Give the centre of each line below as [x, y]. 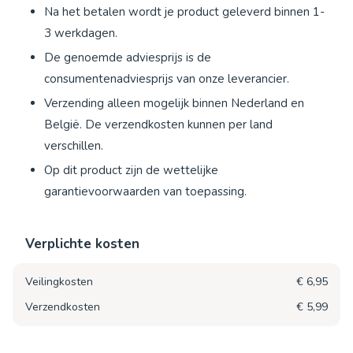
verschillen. [74, 146]
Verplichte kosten [82, 244]
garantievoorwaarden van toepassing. [145, 192]
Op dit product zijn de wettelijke [131, 171]
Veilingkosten [59, 282]
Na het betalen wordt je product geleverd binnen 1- [184, 12]
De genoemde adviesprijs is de [128, 58]
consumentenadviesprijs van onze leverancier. [167, 79]
